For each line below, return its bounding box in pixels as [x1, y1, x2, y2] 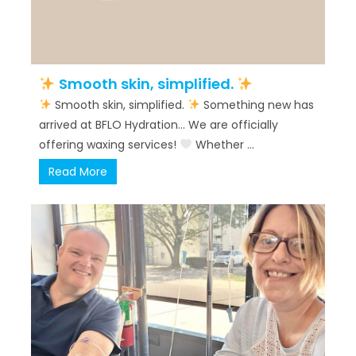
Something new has [199, 96, 314, 113]
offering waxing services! [39, 136, 180, 153]
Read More [48, 163, 107, 180]
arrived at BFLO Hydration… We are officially [39, 116, 278, 133]
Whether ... [192, 136, 254, 153]
